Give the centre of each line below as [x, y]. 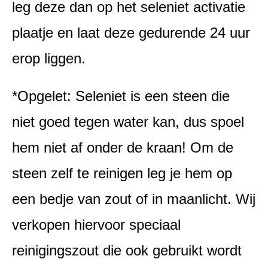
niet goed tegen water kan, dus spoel [128, 121]
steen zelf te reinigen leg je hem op [122, 173]
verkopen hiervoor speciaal [96, 224]
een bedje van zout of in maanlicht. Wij [134, 199]
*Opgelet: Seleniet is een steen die [121, 96]
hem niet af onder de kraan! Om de [123, 147]
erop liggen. [49, 59]
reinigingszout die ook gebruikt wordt [127, 250]
